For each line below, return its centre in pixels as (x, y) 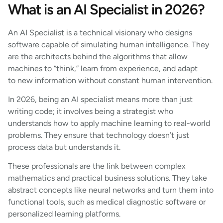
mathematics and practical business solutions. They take (108, 178)
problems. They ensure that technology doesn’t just (99, 135)
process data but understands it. (65, 147)
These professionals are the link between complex (97, 166)
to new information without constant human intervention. (111, 80)
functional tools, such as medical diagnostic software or (107, 202)
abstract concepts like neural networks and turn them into (111, 190)
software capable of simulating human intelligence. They (109, 44)
